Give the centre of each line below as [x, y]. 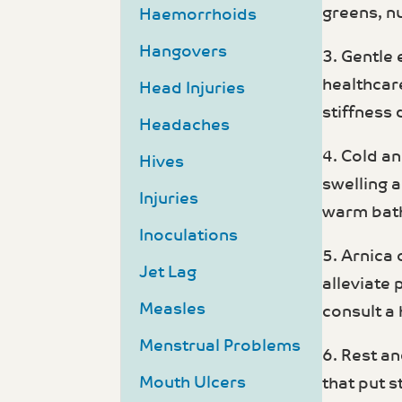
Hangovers [184, 52]
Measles [173, 310]
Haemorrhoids [198, 15]
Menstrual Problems [220, 346]
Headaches [185, 126]
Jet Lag [168, 273]
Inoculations [189, 236]
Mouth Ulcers [193, 383]
